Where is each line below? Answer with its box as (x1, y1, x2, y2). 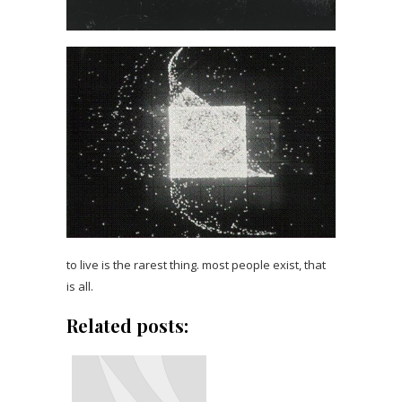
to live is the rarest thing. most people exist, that (66, 256, 326, 273)
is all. (66, 277, 93, 294)
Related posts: (66, 312, 188, 337)
